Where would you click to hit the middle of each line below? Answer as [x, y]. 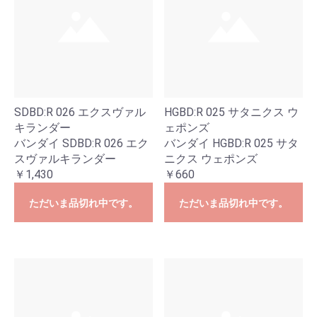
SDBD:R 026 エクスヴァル [80, 112]
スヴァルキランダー [65, 159]
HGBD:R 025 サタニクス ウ [231, 112]
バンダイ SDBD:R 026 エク [81, 143]
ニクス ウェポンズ [211, 159]
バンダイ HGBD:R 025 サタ [231, 143]
